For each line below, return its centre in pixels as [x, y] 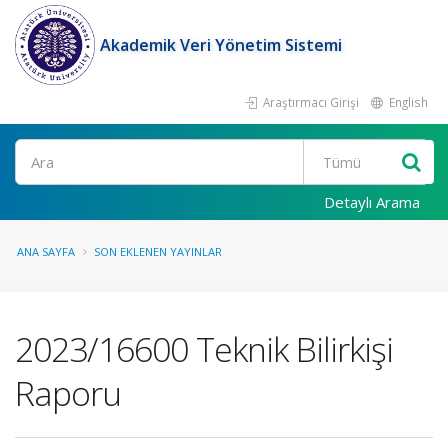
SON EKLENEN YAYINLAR [158, 251]
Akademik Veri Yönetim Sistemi [221, 45]
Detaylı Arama [372, 202]
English [407, 102]
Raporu [68, 393]
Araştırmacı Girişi [309, 102]
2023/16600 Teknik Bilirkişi [204, 349]
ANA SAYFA [46, 251]
